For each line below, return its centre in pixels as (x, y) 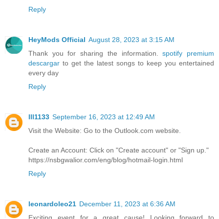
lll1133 (39, 117)
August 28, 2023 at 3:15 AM (131, 40)
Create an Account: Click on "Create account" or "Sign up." (119, 150)
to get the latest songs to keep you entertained (137, 63)
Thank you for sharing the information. (96, 54)
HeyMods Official (57, 40)
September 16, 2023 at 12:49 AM (104, 117)
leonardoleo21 (52, 204)
